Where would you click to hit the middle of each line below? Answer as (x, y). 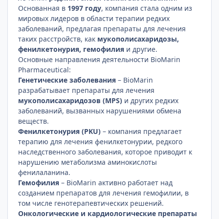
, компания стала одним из (147, 8)
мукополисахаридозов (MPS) (70, 100)
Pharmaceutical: (45, 69)
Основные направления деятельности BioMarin (99, 59)
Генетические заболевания (67, 80)
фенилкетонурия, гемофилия (71, 49)
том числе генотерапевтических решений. (91, 203)
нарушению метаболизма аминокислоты (88, 162)
